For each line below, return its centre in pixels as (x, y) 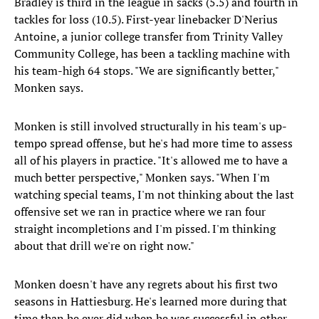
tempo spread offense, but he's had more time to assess (153, 143)
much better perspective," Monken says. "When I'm (142, 178)
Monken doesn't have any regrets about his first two (146, 284)
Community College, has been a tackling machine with (152, 54)
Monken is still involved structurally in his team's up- (151, 126)
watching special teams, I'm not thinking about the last (154, 195)
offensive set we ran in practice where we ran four (140, 212)
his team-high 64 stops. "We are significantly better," (146, 71)
